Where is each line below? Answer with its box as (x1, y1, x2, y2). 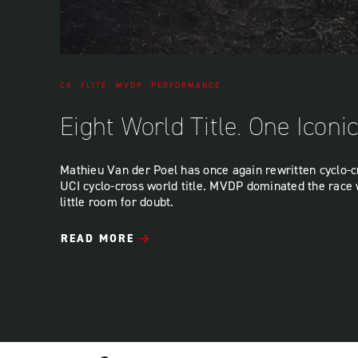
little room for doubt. (60, 193, 174, 209)
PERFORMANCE (150, 79, 221, 89)
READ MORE (61, 230, 134, 246)
